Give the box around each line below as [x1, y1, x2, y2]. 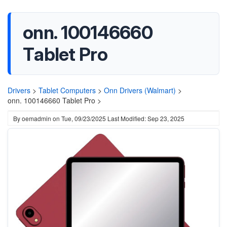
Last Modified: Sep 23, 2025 [107, 114, 184, 123]
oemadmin [22, 114, 51, 123]
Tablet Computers [39, 85, 96, 95]
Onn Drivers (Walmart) [104, 85, 176, 95]
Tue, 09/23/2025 [61, 114, 106, 123]
